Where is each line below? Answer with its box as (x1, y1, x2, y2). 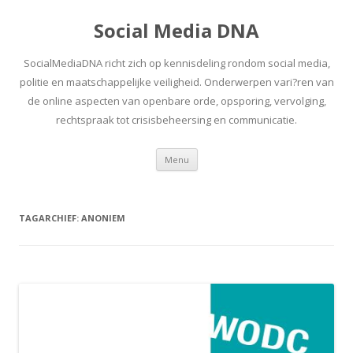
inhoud (197, 168, 232, 183)
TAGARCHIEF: (19, 212, 81, 224)
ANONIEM (81, 212, 125, 224)
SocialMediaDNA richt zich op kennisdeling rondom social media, (23, 56, 330, 70)
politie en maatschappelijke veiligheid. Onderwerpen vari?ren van (19, 75, 334, 89)
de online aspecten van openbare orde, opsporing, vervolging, (27, 94, 326, 108)
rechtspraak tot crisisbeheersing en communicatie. (56, 113, 297, 127)
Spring (197, 146, 229, 161)
